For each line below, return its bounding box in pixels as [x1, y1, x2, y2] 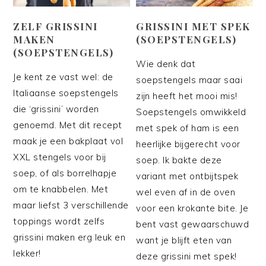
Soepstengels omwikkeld [136, 106, 246, 118]
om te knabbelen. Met [13, 183, 109, 195]
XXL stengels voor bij [13, 151, 106, 163]
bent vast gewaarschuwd [136, 218, 249, 230]
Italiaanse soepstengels [13, 87, 119, 99]
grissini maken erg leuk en [13, 231, 126, 243]
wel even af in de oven [136, 186, 236, 198]
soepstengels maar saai [136, 74, 243, 85]
